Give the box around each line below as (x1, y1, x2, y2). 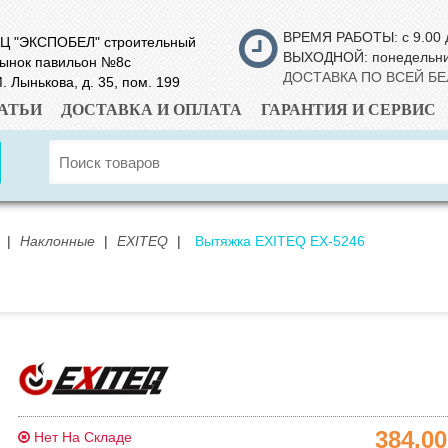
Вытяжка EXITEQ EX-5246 (195, 233, 366, 249)
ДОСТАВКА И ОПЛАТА (60, 101, 242, 118)
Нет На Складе (29, 429, 132, 445)
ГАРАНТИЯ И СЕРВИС (260, 101, 436, 118)
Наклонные (20, 233, 96, 249)
